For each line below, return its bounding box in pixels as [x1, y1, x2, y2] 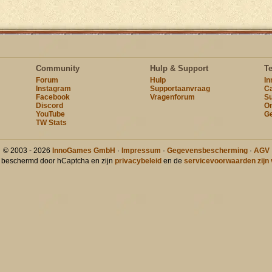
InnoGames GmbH [52, 146, 115, 155]
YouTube [35, 110, 65, 118]
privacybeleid [115, 157, 161, 165]
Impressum [121, 146, 161, 155]
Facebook [35, 93, 70, 101]
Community [35, 64, 80, 73]
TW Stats [35, 118, 67, 127]
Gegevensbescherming [166, 146, 248, 155]
